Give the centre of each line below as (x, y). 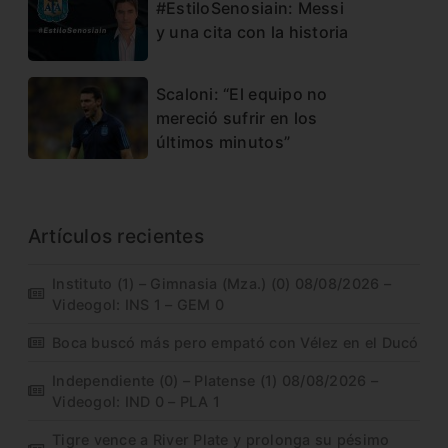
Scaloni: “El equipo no (241, 94)
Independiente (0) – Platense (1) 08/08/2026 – (215, 380)
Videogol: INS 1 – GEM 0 (138, 304)
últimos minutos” (223, 142)
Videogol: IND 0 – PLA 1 (136, 401)
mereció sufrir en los (236, 118)
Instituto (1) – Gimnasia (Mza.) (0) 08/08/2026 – (221, 283)
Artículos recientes (115, 235)
